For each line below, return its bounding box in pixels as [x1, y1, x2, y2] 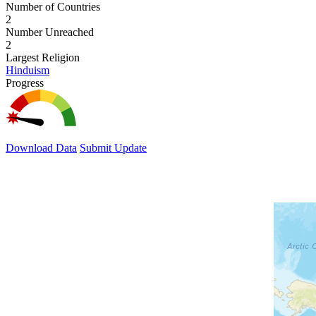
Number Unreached [6, 25, 94, 38]
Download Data [6, 141, 77, 154]
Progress [6, 76, 44, 89]
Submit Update [80, 141, 147, 154]
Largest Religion [6, 51, 80, 63]
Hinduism [6, 63, 49, 76]
